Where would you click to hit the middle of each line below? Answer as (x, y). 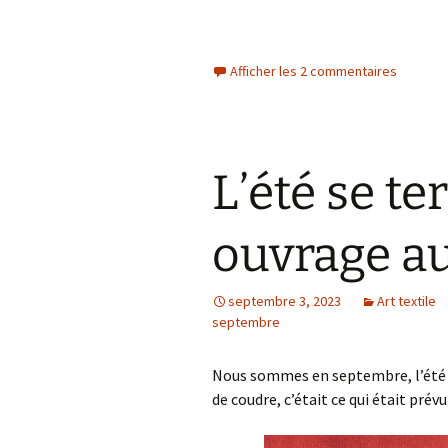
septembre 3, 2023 (284, 301)
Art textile (406, 301)
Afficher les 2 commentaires (313, 71)
